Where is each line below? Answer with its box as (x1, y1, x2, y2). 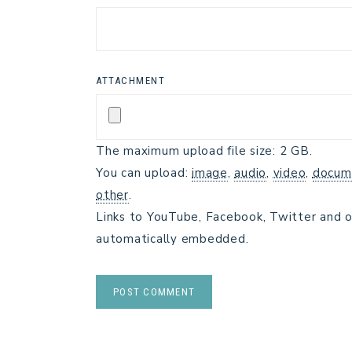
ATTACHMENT (96, 75, 165, 86)
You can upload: (96, 165, 192, 181)
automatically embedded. (96, 231, 249, 247)
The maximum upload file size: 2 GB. (96, 143, 313, 159)
